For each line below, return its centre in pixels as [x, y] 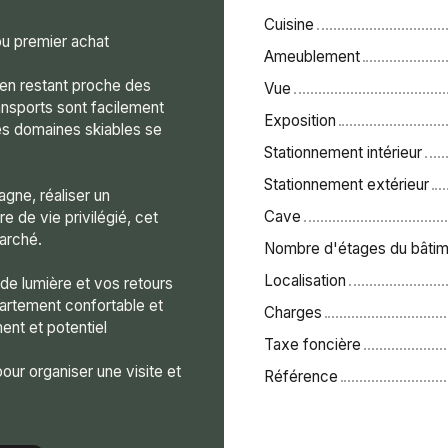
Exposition [300, 120]
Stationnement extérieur [346, 184]
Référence [301, 376]
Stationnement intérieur [343, 152]
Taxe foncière [312, 344]
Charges [293, 312]
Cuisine [289, 24]
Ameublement [312, 56]
